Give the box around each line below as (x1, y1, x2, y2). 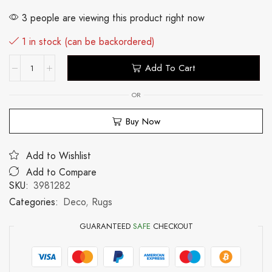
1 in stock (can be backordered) (22, 35, 155, 49)
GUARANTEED (79, 220, 133, 232)
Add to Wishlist (26, 148, 91, 163)
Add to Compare (26, 165, 97, 179)
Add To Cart (144, 61, 195, 75)
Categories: (9, 194, 58, 209)
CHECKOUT (150, 220, 193, 232)
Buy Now (125, 114, 160, 128)
